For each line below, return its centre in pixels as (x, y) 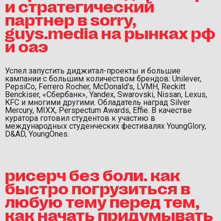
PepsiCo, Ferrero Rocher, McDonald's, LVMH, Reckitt (95, 86)
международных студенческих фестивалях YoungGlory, (106, 126)
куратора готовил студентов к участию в (80, 118)
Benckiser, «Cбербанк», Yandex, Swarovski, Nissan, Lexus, (106, 94)
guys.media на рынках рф (110, 32)
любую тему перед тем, (102, 201)
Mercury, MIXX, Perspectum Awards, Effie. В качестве (98, 110)
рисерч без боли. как (92, 174)
